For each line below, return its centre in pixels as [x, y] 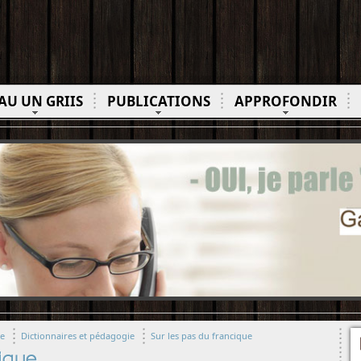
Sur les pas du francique [201, 336]
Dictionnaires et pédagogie [78, 336]
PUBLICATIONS [158, 101]
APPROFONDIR [285, 101]
